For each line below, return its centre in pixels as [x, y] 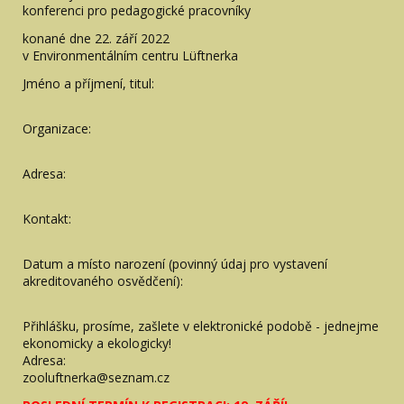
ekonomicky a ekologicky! [97, 343]
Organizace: [57, 128]
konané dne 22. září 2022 [96, 38]
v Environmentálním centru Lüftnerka [130, 55]
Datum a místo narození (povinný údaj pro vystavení [175, 263]
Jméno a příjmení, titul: [88, 83]
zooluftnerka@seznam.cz [96, 377]
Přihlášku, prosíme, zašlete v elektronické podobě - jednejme [201, 326]
